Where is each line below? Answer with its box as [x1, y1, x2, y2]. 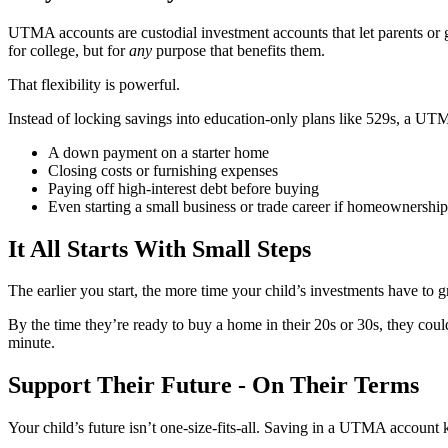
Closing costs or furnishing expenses [48, 161, 278, 179]
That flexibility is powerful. [8, 75, 180, 93]
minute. [8, 334, 55, 352]
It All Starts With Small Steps [8, 235, 311, 262]
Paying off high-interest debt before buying [48, 179, 319, 197]
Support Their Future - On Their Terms [8, 372, 419, 399]
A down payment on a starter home [48, 143, 269, 161]
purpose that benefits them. [152, 41, 325, 59]
